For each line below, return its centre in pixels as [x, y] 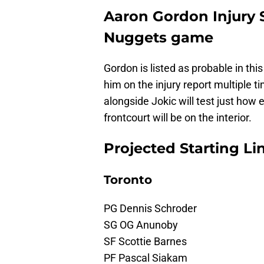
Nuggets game [159, 38]
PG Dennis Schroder [150, 209]
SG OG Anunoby [141, 225]
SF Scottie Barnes [145, 242]
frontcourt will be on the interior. [178, 118]
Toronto [128, 180]
